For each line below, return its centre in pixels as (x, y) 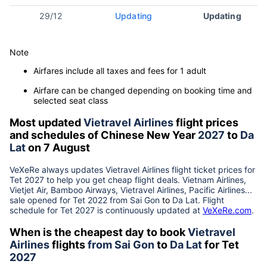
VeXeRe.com (227, 210)
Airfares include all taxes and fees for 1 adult (120, 71)
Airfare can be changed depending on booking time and (143, 91)
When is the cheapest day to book (99, 232)
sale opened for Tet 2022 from (70, 200)
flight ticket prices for (212, 170)
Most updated (46, 123)
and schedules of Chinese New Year (104, 135)
